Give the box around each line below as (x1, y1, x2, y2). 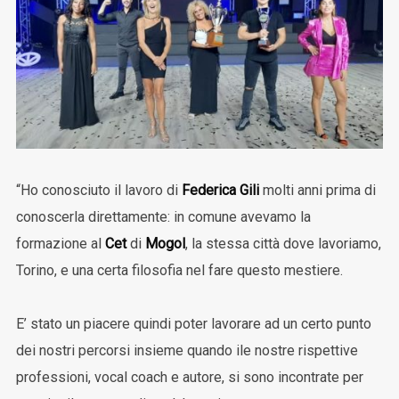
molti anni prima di (258, 182, 376, 199)
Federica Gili (181, 182, 259, 199)
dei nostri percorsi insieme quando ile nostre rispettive (15, 342, 358, 360)
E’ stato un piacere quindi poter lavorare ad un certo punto (15, 315, 371, 333)
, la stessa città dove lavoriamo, (184, 235, 381, 253)
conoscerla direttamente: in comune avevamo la (15, 208, 311, 226)
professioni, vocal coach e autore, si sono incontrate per (15, 369, 363, 387)
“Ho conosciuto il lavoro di (15, 182, 182, 199)
